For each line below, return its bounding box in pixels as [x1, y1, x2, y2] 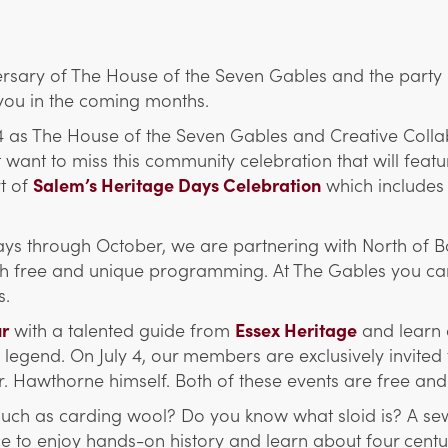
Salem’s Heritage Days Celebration [33, 172, 321, 198]
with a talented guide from [9, 317, 235, 343]
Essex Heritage [235, 317, 357, 343]
